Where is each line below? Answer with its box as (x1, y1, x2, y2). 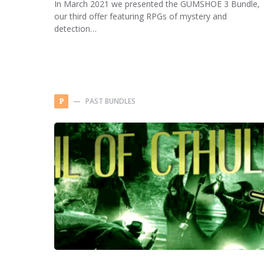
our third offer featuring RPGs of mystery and (54, 11, 227, 22)
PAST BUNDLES (85, 96, 136, 106)
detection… (54, 23, 97, 34)
